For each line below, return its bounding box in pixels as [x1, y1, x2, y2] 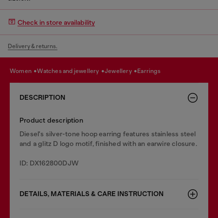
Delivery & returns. [8, 43, 57, 50]
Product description [19, 116, 83, 124]
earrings [141, 67, 161, 74]
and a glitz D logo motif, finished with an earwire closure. [19, 140, 197, 147]
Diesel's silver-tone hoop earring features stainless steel [19, 130, 196, 138]
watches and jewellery [43, 67, 100, 74]
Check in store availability [18, 18, 95, 26]
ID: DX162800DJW [19, 159, 79, 167]
